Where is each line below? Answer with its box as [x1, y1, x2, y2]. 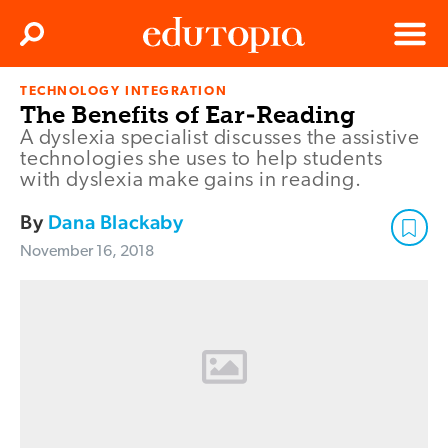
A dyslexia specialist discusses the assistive [20, 128, 420, 150]
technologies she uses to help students [20, 149, 383, 171]
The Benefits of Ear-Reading [20, 100, 355, 130]
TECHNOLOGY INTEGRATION [20, 85, 228, 99]
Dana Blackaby [47, 210, 184, 235]
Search [34, 33, 72, 47]
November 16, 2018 [20, 244, 154, 261]
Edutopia [143, 92, 199, 108]
